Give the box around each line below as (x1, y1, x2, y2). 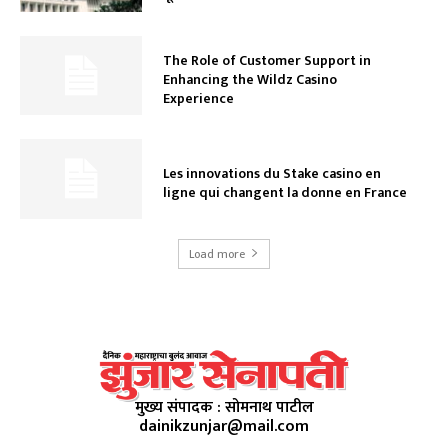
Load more (189, 243, 245, 264)
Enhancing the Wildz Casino (162, 67, 337, 91)
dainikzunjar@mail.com (139, 412, 309, 440)
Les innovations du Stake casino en (162, 161, 381, 185)
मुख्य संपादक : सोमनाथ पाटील (134, 393, 314, 421)
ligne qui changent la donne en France (162, 180, 407, 204)
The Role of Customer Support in (162, 48, 371, 72)
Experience (162, 86, 234, 110)
